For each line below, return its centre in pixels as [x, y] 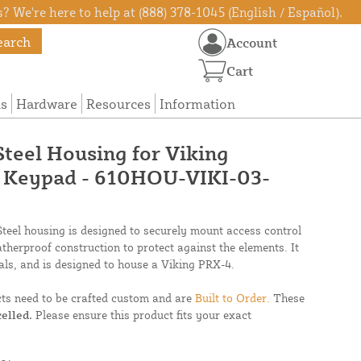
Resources [118, 104]
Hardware [46, 104]
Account [252, 42]
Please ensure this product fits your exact [142, 315]
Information [197, 104]
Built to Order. [232, 298]
